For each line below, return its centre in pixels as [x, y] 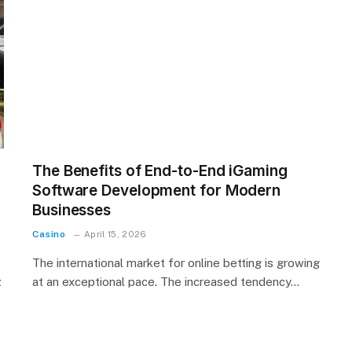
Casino [49, 235]
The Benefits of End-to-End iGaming [160, 171]
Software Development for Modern [157, 191]
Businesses [72, 211]
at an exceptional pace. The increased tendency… [166, 282]
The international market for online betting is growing [176, 263]
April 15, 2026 [115, 235]
